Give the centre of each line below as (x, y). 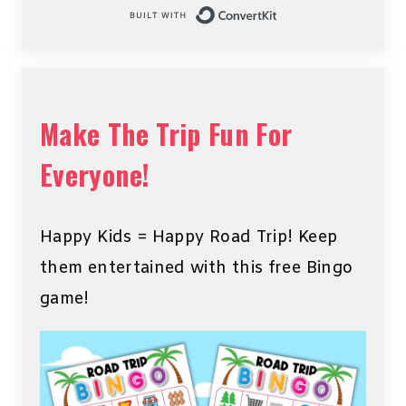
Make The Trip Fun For (166, 134)
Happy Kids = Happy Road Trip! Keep (189, 238)
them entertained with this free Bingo (197, 269)
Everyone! (95, 175)
